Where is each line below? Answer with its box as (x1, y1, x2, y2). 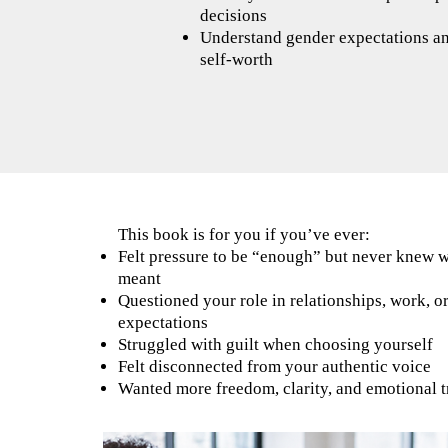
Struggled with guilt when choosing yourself (117, 335, 433, 354)
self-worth (200, 50, 273, 69)
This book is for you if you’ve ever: (117, 225, 370, 244)
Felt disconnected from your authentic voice (117, 357, 431, 376)
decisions (200, 6, 267, 25)
